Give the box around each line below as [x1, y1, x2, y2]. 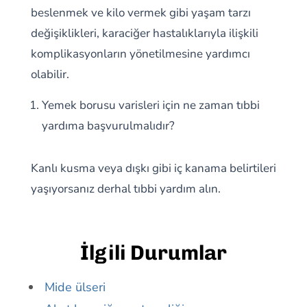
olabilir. [30, 66, 69, 82]
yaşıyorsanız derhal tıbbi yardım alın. [30, 181, 221, 197]
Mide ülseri [44, 279, 106, 295]
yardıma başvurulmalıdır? [41, 118, 175, 134]
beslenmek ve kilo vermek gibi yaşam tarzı [30, 5, 251, 21]
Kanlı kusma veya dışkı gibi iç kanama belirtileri [30, 160, 276, 176]
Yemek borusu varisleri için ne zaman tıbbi [41, 97, 260, 113]
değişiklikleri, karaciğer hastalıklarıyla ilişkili [30, 25, 258, 41]
